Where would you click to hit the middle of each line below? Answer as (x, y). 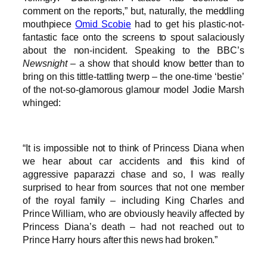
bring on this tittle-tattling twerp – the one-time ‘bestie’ (133, 76)
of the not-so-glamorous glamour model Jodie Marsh (133, 89)
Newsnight (45, 63)
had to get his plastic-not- (187, 24)
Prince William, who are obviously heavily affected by (133, 214)
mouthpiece (49, 24)
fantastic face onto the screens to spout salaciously (133, 37)
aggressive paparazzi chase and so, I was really (133, 174)
